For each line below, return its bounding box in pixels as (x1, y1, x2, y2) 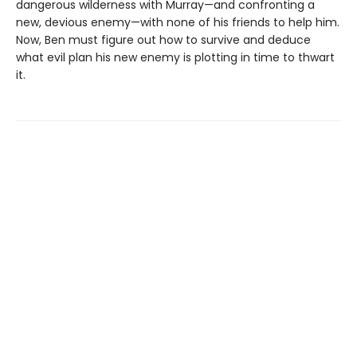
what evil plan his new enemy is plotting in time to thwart (16, 49, 335, 66)
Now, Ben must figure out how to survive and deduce (16, 32, 311, 49)
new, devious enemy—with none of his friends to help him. (16, 14, 339, 31)
